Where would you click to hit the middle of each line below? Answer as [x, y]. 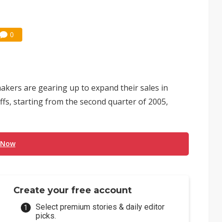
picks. [46, 216]
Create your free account [73, 190]
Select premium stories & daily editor [100, 207]
